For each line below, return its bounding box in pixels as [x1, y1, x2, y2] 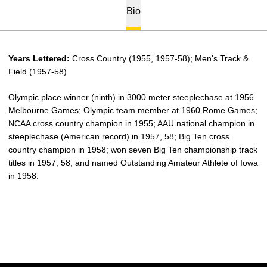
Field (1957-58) [8, 67, 67, 76]
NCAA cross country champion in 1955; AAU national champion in [8, 119, 254, 128]
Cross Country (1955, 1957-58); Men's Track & [70, 54, 249, 63]
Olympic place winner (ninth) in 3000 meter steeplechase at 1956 [8, 92, 254, 102]
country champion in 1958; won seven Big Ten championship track [8, 145, 257, 154]
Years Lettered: [8, 54, 70, 63]
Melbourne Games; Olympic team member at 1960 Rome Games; [8, 105, 257, 115]
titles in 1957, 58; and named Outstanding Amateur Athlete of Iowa [8, 158, 258, 167]
